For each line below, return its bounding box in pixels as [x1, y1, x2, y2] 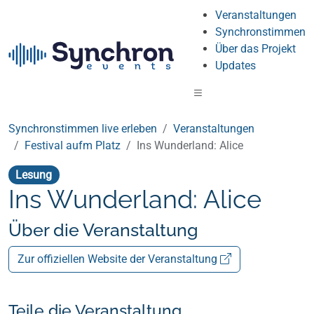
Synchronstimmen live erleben [8, 122, 157, 135]
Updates [215, 59, 256, 72]
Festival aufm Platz [25, 139, 121, 152]
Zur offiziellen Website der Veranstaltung [18, 252, 220, 266]
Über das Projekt [215, 42, 296, 55]
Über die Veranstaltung [8, 219, 198, 241]
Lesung [15, 168, 53, 182]
